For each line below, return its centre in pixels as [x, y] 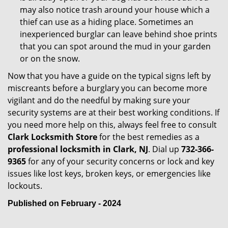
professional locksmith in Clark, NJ [78, 149]
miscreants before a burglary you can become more [107, 88]
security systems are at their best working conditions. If [113, 112]
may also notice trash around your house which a [115, 10]
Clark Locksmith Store [52, 137]
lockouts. [25, 186]
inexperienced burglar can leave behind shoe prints [119, 34]
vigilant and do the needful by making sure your [99, 100]
